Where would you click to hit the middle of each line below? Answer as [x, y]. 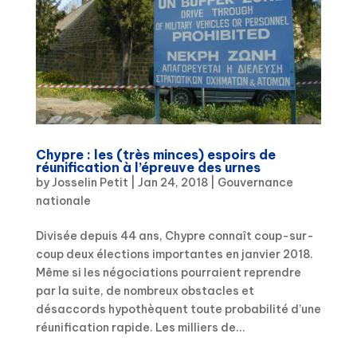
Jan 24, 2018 [173, 183]
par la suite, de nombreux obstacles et [145, 291]
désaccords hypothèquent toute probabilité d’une [178, 310]
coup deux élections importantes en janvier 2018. [174, 255]
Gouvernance [255, 183]
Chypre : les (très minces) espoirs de [155, 155]
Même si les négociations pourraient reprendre [168, 273]
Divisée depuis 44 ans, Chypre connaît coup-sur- [175, 236]
